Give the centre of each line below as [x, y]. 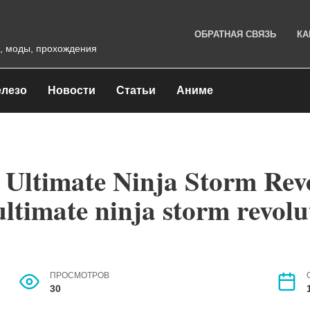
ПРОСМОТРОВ [79, 276]
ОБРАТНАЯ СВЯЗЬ [235, 34]
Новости [72, 90]
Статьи [136, 90]
